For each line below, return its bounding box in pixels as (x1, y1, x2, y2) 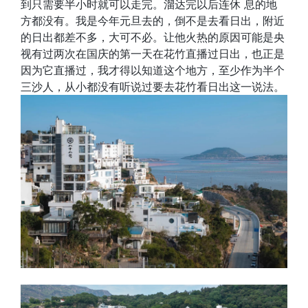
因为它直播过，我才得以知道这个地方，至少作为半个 (21, 63, 285, 77)
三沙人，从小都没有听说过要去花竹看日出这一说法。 (21, 80, 285, 93)
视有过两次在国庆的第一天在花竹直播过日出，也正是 (21, 47, 285, 60)
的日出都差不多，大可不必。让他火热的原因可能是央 (21, 30, 285, 44)
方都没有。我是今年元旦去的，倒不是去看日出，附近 (21, 14, 285, 27)
